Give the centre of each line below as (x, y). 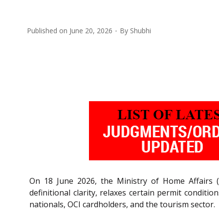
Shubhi (141, 30)
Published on (48, 30)
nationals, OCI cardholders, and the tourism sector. (122, 204)
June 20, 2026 (91, 30)
